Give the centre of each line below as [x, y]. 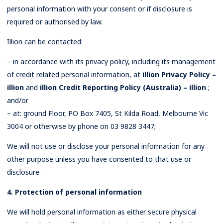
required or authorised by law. [55, 22]
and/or [18, 100]
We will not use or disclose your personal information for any [106, 146]
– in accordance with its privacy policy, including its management [111, 61]
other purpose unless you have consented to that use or [99, 159]
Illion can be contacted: [45, 42]
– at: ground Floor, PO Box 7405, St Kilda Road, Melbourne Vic [108, 113]
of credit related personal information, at [75, 74]
